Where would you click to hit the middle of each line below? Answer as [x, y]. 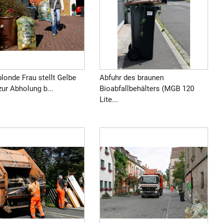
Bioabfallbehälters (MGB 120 [147, 89]
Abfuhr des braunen [131, 78]
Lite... [109, 100]
